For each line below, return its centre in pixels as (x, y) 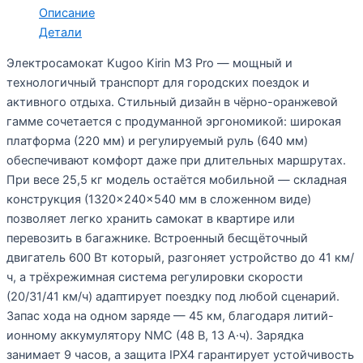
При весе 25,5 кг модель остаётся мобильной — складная (177, 180)
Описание (67, 13)
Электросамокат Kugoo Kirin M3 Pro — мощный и (149, 64)
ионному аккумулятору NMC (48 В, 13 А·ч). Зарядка (155, 336)
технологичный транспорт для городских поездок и (158, 83)
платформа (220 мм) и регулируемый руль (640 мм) (157, 141)
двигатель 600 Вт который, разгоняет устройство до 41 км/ (180, 258)
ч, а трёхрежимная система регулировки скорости (155, 278)
